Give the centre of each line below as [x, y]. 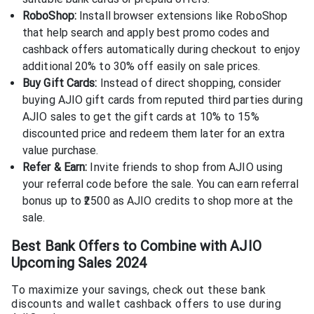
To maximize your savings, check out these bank [138, 290]
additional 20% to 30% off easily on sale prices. [141, 66]
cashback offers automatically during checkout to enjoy [162, 49]
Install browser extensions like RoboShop [182, 15]
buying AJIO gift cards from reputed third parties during [163, 100]
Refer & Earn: [55, 167]
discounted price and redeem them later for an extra [154, 133]
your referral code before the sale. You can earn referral [161, 184]
